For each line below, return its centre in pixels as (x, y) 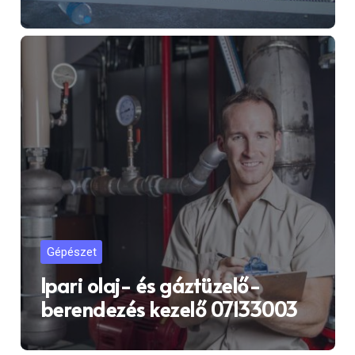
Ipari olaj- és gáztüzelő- (151, 285)
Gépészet (71, 252)
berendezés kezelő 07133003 (169, 309)
